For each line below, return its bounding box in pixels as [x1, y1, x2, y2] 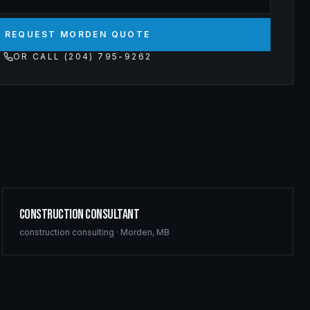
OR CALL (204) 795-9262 [12, 51, 152, 62]
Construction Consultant [19, 206, 140, 223]
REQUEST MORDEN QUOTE [4, 29, 151, 39]
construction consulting [19, 227, 114, 237]
